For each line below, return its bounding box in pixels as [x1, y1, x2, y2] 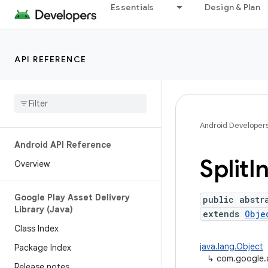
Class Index [14, 223, 59, 234]
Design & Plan [204, 2, 260, 13]
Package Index [14, 242, 71, 253]
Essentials [111, 2, 154, 13]
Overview [14, 159, 50, 169]
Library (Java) [14, 204, 73, 215]
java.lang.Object [200, 241, 263, 252]
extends [203, 208, 245, 220]
